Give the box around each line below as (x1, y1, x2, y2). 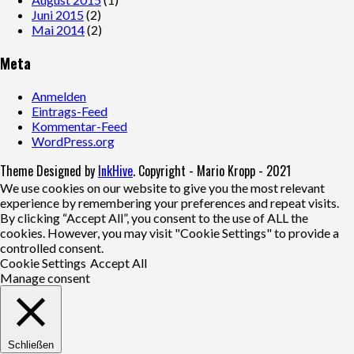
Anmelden (32, 88, 86, 104)
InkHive (98, 160, 133, 180)
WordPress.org (32, 133, 115, 149)
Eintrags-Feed (32, 103, 107, 119)
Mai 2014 (32, 22, 85, 38)
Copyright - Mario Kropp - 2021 (138, 160, 291, 180)
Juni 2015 (32, 7, 84, 23)
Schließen (8, 338, 54, 351)
